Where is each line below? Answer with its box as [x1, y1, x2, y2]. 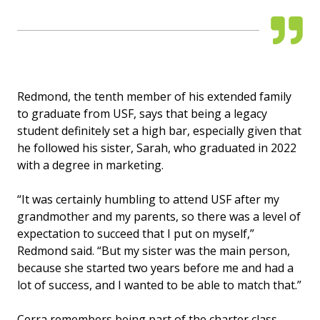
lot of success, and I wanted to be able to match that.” [17, 277, 301, 294]
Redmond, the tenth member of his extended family [17, 89, 291, 105]
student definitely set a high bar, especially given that [17, 123, 301, 139]
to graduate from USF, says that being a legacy [17, 106, 267, 122]
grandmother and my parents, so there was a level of [17, 209, 301, 225]
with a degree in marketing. [17, 157, 164, 174]
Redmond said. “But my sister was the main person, [17, 243, 290, 259]
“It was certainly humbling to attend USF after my [17, 191, 279, 208]
